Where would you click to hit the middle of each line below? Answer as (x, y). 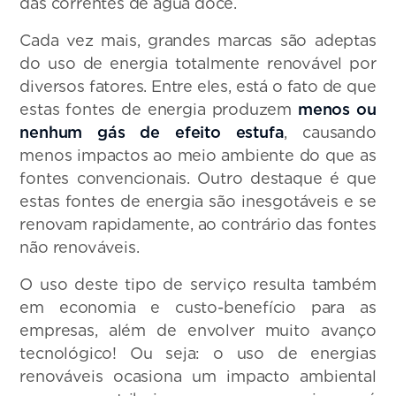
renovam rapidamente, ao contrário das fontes (198, 224)
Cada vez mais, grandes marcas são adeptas (198, 40)
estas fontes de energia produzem (159, 109)
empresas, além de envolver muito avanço (198, 330)
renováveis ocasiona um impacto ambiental (198, 376)
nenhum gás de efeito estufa (152, 132)
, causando (330, 132)
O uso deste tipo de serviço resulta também (198, 284)
